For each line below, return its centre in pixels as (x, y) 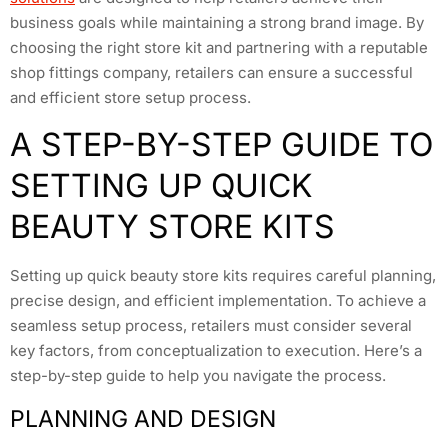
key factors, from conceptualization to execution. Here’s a (216, 351)
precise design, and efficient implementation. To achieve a (218, 301)
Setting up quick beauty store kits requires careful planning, (223, 276)
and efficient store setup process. (130, 97)
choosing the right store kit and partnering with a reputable (219, 47)
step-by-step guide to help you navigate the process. (198, 376)
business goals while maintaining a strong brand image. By (217, 22)
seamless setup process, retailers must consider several (211, 326)
